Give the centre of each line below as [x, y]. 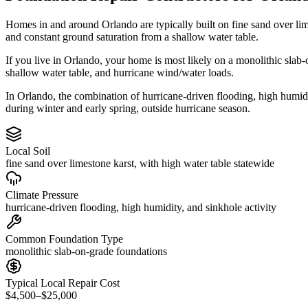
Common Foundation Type [64, 239]
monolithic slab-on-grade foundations [86, 251]
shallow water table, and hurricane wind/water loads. [120, 72]
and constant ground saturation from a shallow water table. [132, 36]
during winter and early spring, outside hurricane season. [128, 108]
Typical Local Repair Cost [63, 283]
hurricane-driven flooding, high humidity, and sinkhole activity [141, 207]
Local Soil [28, 151]
